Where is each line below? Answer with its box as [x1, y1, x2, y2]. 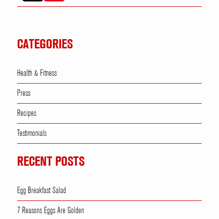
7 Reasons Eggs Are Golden [17, 207, 84, 215]
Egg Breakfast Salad [17, 187, 66, 195]
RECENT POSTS [17, 156, 85, 168]
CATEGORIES [17, 39, 73, 51]
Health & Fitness [17, 69, 57, 78]
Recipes [17, 109, 36, 118]
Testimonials [17, 130, 46, 138]
